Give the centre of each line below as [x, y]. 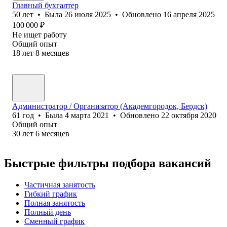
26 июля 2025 [88, 14]
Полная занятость [55, 203]
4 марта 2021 [87, 115]
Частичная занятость [60, 184]
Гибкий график [51, 194]
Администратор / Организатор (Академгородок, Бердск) [110, 106]
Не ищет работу [40, 34]
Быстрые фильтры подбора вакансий [108, 163]
